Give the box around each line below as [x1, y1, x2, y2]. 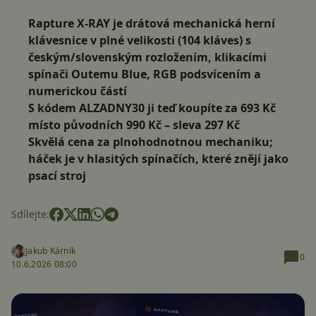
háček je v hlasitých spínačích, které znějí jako [28, 151, 288, 166]
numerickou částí [28, 83, 127, 99]
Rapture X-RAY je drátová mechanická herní [28, 16, 275, 31]
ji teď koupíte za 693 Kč [145, 100, 276, 116]
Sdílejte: [11, 207, 49, 221]
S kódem [28, 100, 79, 116]
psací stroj [28, 168, 86, 183]
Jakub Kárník [25, 245, 75, 257]
